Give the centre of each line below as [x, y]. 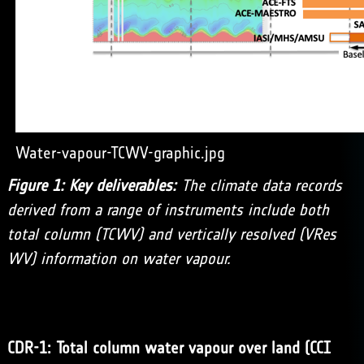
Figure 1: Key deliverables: [91, 185]
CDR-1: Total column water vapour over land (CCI [169, 348]
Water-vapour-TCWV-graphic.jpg [120, 153]
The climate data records [261, 185]
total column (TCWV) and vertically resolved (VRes [171, 234]
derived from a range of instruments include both [168, 210]
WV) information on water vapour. [119, 258]
